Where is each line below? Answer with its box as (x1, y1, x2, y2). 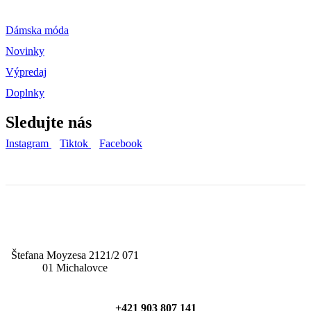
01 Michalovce (42, 261, 108, 274)
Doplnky (6, 87, 44, 99)
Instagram (6, 137, 49, 149)
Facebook (99, 137, 142, 149)
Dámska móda (6, 24, 69, 37)
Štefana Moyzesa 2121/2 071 (11, 249, 139, 261)
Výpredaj (6, 66, 47, 78)
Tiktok (60, 137, 88, 149)
